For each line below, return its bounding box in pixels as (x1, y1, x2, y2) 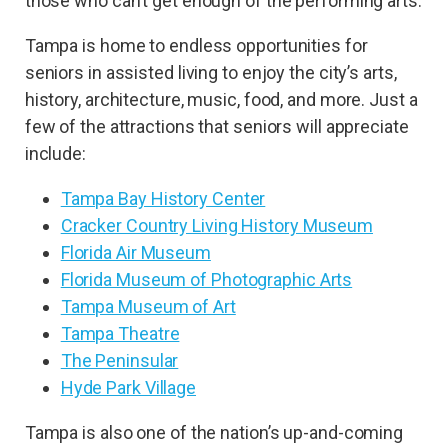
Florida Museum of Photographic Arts (60, 268, 353, 290)
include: (24, 142, 86, 164)
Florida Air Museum (60, 241, 211, 263)
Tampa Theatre (60, 322, 180, 344)
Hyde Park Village (60, 376, 197, 398)
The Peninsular (60, 349, 179, 371)
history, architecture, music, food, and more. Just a (24, 88, 418, 110)
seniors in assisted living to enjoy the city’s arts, (24, 61, 397, 83)
